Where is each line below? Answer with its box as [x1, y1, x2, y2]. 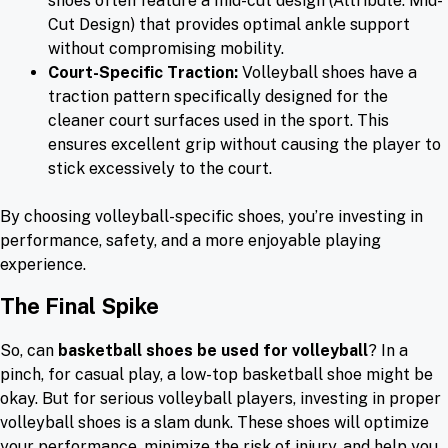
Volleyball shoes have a [238, 63, 417, 83]
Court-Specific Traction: [48, 63, 238, 83]
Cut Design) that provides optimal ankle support [48, 15, 410, 35]
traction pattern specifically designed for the [48, 87, 388, 107]
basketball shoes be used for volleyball [58, 341, 368, 361]
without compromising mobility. [48, 39, 284, 59]
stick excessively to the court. [48, 159, 272, 179]
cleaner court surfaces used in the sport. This [48, 111, 389, 131]
